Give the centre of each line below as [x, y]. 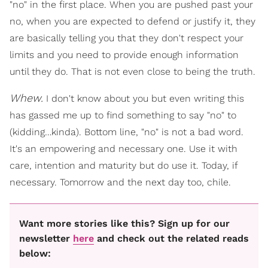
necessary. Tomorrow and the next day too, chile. [120, 182]
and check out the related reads [171, 239]
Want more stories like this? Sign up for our [124, 224]
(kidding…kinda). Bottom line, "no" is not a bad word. [127, 132]
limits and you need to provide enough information [124, 54]
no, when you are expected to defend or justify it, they [133, 21]
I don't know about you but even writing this [144, 98]
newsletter [46, 239]
